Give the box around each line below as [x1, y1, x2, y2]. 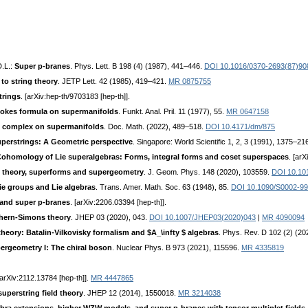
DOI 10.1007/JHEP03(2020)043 [149, 213, 256, 222]
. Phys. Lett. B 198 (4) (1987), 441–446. [70, 62, 204, 71]
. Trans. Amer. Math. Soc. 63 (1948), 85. [96, 183, 231, 192]
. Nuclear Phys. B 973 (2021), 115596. [112, 243, 241, 252]
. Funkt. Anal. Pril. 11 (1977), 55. [118, 107, 226, 116]
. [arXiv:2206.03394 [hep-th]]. [70, 198, 166, 207]
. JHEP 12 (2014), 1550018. [83, 289, 178, 298]
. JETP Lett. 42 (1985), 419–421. [58, 77, 168, 86]
